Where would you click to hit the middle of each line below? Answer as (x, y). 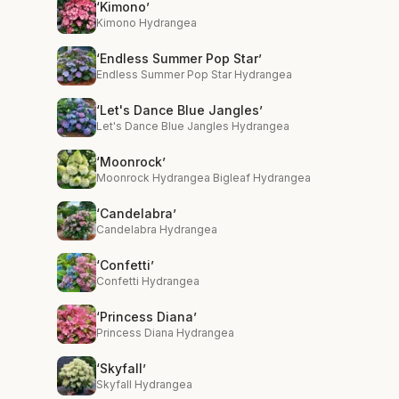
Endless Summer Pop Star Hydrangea (194, 74)
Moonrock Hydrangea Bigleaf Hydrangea (204, 178)
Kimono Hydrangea (147, 23)
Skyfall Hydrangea (144, 384)
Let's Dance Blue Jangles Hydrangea (193, 126)
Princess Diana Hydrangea (165, 333)
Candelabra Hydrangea (157, 229)
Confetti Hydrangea (148, 281)
